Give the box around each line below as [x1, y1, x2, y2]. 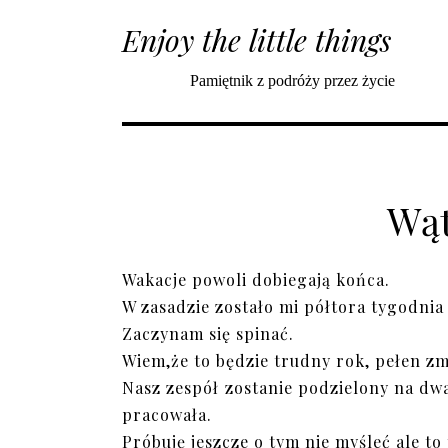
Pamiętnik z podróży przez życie [190, 72, 395, 89]
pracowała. [122, 404, 212, 425]
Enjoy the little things [122, 20, 391, 60]
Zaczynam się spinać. [122, 323, 294, 344]
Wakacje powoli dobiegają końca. [122, 269, 390, 290]
